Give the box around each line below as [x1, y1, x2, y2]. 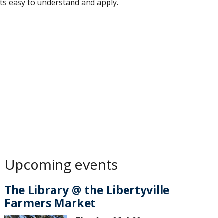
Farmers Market [4, 195, 96, 211]
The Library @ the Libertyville [4, 182, 170, 198]
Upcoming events [4, 154, 118, 174]
